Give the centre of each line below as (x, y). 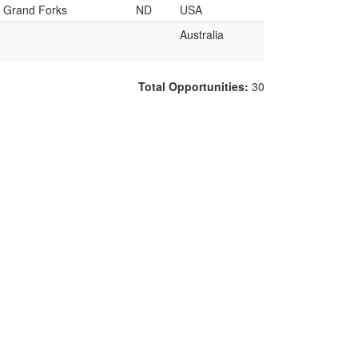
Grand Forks (35, 10)
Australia (202, 34)
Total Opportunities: (195, 86)
